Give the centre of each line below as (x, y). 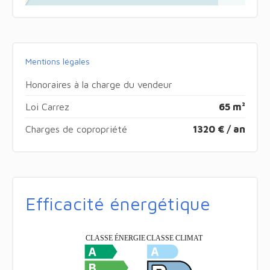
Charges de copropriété (76, 129)
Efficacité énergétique (118, 203)
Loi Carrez (47, 106)
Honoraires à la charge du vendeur (99, 84)
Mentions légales (57, 61)
